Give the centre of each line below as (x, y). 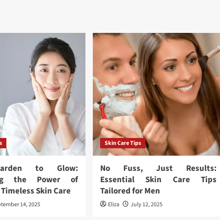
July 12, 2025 (146, 205)
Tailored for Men (130, 191)
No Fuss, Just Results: (158, 168)
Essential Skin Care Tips (158, 180)
